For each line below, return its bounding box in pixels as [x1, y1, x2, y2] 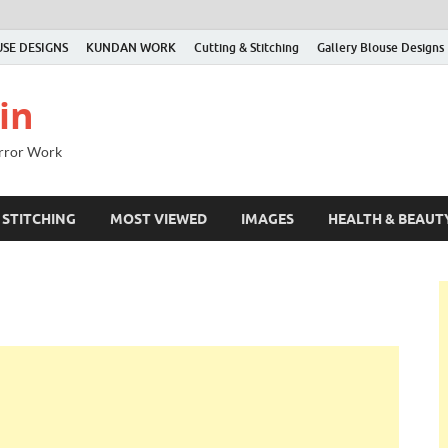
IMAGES [241, 210, 294, 227]
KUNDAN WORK [86, 39, 176, 55]
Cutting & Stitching [194, 39, 299, 55]
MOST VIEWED [110, 210, 207, 227]
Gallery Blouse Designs [317, 39, 444, 55]
